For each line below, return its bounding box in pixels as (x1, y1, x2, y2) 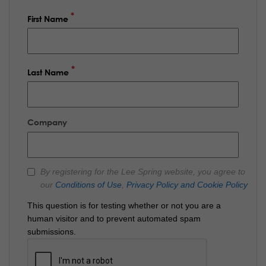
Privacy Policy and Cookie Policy (126, 180, 248, 190)
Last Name (27, 66, 69, 77)
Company (27, 116, 67, 127)
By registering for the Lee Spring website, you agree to (40, 167, 245, 177)
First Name (27, 13, 68, 24)
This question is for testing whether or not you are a (27, 201, 221, 210)
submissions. (27, 227, 76, 236)
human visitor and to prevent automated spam (27, 214, 201, 223)
